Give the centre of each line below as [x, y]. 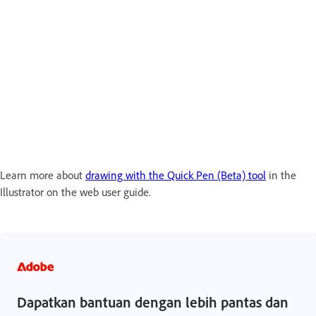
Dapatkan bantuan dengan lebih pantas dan [153, 302]
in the [281, 175]
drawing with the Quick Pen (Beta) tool [176, 175]
